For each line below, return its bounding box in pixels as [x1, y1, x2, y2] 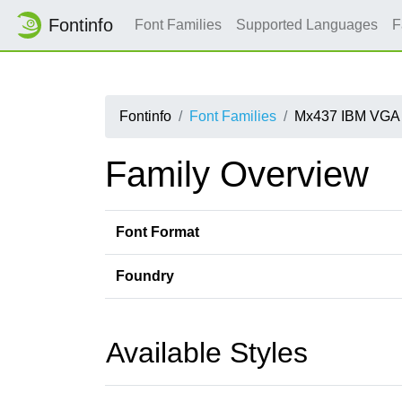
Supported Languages [236, 17, 378, 32]
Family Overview [105, 154, 369, 194]
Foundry [116, 268, 174, 284]
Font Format [116, 224, 199, 240]
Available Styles [106, 336, 308, 369]
